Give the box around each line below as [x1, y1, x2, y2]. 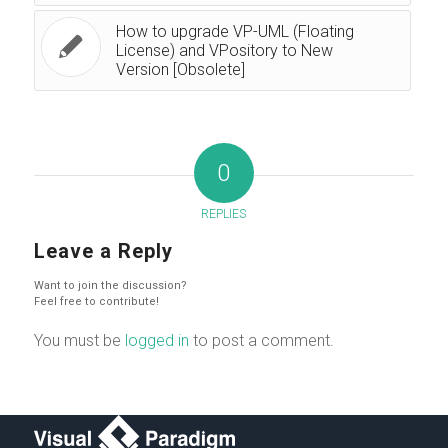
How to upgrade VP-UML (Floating [115, 22, 354, 42]
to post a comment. [188, 331, 334, 351]
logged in [124, 331, 189, 351]
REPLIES [201, 207, 247, 222]
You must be [33, 331, 125, 351]
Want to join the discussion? [33, 279, 187, 293]
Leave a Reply [33, 239, 173, 264]
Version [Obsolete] [115, 60, 245, 80]
